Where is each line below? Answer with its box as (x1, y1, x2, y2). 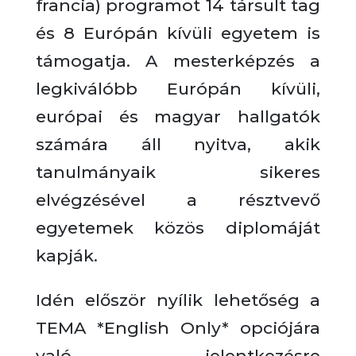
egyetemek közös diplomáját (35, 218, 321, 238)
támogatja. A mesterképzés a (35, 51, 321, 71)
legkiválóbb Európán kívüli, (35, 79, 321, 99)
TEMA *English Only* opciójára (35, 318, 321, 338)
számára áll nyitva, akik (35, 134, 321, 154)
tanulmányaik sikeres (35, 162, 321, 182)
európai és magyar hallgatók (35, 106, 321, 126)
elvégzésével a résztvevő (35, 190, 321, 210)
